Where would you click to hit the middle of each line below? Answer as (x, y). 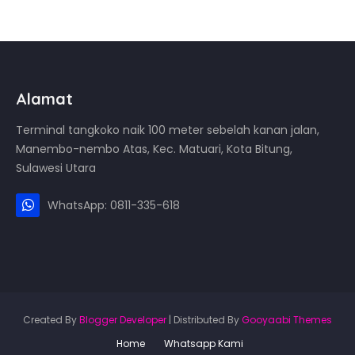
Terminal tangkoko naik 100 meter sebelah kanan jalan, (168, 130)
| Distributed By (204, 320)
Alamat (44, 99)
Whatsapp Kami (203, 344)
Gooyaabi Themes (287, 320)
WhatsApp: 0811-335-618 (114, 205)
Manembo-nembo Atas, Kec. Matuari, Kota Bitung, (154, 149)
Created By (51, 320)
